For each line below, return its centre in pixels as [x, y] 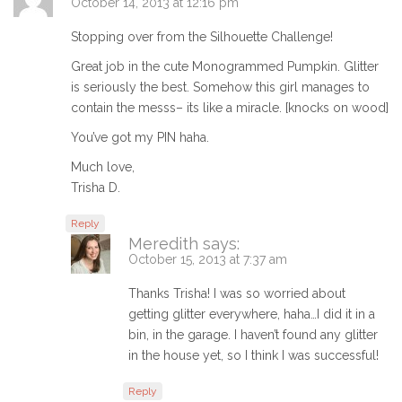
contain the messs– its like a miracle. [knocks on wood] [230, 107]
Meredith [163, 243]
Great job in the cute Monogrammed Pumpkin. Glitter [225, 66]
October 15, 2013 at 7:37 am [208, 259]
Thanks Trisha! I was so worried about [237, 293]
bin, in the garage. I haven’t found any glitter [253, 334]
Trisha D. [96, 187]
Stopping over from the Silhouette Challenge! [202, 36]
